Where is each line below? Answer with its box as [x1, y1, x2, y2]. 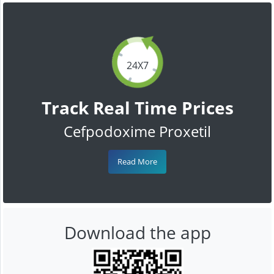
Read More [117, 155, 157, 167]
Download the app [64, 220, 211, 244]
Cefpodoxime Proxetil [64, 120, 211, 141]
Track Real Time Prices [41, 95, 234, 119]
